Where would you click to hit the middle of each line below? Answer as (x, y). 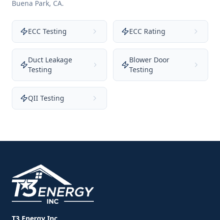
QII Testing (46, 98)
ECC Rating (147, 31)
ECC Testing (47, 31)
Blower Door (149, 60)
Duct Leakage (50, 60)
